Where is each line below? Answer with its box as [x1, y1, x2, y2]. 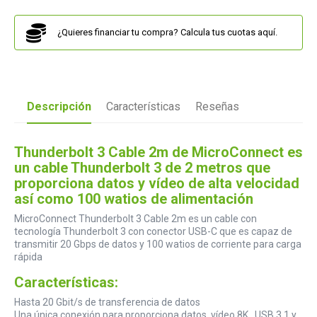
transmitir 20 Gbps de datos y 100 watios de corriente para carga [14, 238, 301, 250]
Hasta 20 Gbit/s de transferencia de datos [14, 296, 200, 309]
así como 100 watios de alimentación [14, 190, 253, 208]
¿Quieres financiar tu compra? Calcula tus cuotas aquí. [57, 27, 277, 38]
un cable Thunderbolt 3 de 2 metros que [14, 159, 270, 177]
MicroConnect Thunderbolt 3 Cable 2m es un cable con [14, 213, 257, 225]
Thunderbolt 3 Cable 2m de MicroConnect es [14, 144, 303, 161]
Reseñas [195, 100, 239, 114]
